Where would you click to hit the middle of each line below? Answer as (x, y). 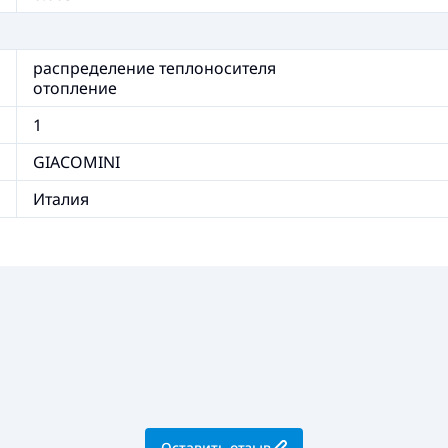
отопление (75, 88)
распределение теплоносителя (154, 68)
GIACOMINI (76, 162)
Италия (61, 199)
